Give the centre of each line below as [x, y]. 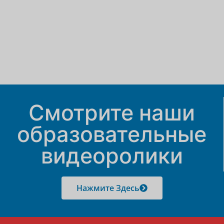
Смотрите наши [112, 113]
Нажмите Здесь [108, 188]
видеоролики [112, 156]
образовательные [112, 134]
